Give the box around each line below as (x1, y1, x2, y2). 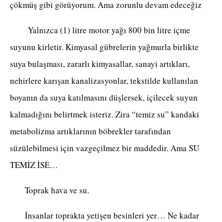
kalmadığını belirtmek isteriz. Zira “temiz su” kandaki (10, 109, 199, 120)
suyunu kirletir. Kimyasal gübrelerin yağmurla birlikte (10, 41, 199, 53)
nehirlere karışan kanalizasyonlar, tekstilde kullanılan (10, 75, 198, 87)
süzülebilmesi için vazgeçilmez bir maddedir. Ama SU (10, 142, 199, 154)
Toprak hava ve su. (10, 184, 92, 196)
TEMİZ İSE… (10, 159, 58, 171)
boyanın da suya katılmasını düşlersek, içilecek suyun (10, 92, 198, 104)
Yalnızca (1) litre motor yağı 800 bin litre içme (10, 24, 190, 36)
